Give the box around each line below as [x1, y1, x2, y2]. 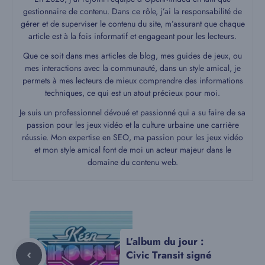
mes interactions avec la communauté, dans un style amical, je [24, 62, 241, 75]
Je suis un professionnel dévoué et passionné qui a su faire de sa [20, 106, 245, 119]
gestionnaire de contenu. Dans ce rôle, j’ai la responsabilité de [23, 5, 242, 18]
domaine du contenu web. [87, 156, 178, 169]
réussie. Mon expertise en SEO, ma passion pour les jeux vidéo [22, 131, 243, 144]
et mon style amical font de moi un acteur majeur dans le [34, 144, 231, 156]
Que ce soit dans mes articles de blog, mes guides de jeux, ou [23, 50, 242, 62]
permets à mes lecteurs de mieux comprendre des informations [22, 75, 243, 87]
